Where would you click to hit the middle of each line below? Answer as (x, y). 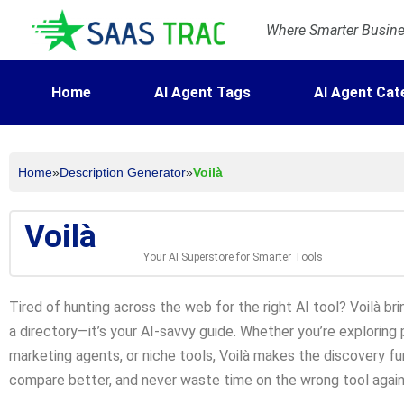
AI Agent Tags (202, 93)
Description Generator (123, 173)
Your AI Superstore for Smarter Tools (234, 257)
